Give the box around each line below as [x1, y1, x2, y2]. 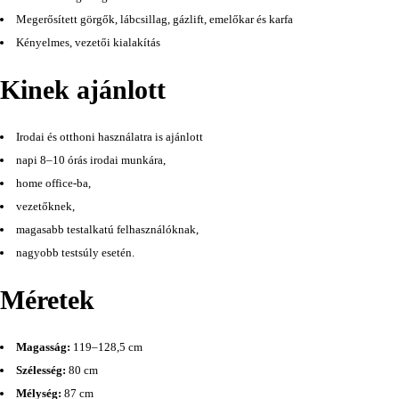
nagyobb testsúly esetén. [16, 246, 134, 259]
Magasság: [16, 340, 70, 354]
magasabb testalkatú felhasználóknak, [16, 223, 199, 236]
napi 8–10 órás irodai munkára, [16, 153, 166, 167]
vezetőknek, [16, 199, 75, 213]
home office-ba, [16, 176, 91, 190]
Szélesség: [16, 363, 66, 377]
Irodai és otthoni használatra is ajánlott [16, 130, 203, 143]
